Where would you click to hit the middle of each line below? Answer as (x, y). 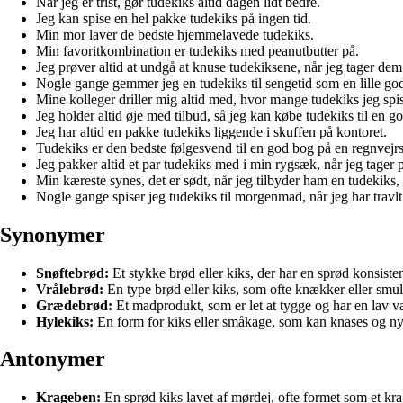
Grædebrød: (74, 305)
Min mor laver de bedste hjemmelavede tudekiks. (175, 34)
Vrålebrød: (70, 289)
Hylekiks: (65, 321)
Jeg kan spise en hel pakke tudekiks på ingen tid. (174, 18)
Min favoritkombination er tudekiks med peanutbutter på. (197, 50)
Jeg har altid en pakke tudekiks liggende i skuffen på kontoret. (211, 131)
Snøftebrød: (72, 273)
